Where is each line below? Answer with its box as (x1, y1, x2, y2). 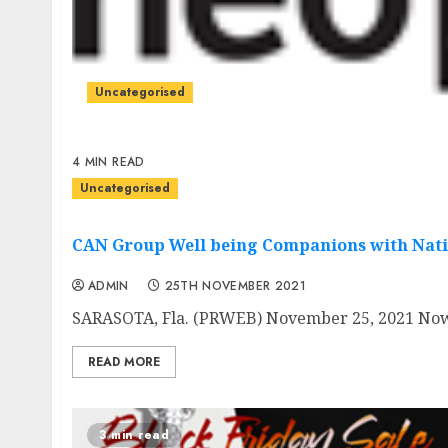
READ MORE (88, 353, 160, 372)
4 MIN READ (72, 152, 145, 171)
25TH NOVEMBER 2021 (164, 277, 307, 296)
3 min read (99, 426, 169, 445)
